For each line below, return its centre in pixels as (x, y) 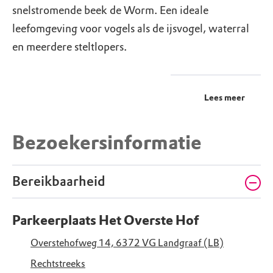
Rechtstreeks (58, 264)
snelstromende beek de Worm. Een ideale (110, 11)
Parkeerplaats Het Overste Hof (105, 221)
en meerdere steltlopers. (69, 47)
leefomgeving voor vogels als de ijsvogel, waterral (131, 29)
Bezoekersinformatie (107, 143)
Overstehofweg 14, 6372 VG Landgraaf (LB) (127, 243)
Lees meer (225, 98)
